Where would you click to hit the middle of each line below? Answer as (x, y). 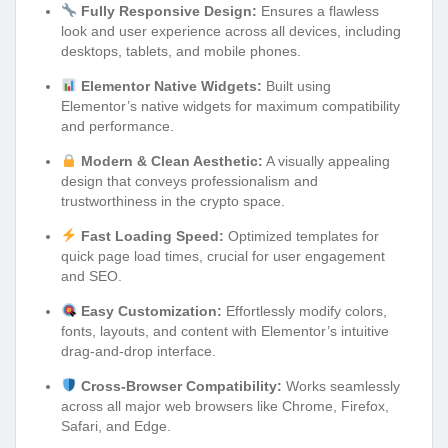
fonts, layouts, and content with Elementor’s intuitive (225, 330)
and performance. (117, 125)
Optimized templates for (301, 235)
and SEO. (91, 275)
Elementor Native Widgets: (171, 85)
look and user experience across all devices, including (231, 30)
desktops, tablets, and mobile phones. (181, 50)
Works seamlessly (340, 385)
